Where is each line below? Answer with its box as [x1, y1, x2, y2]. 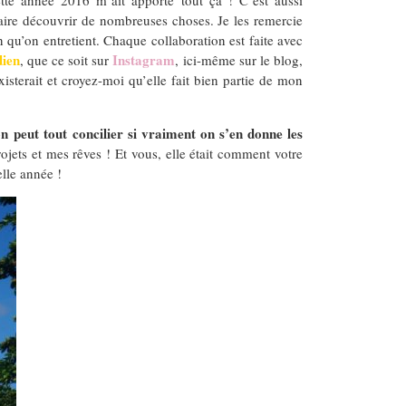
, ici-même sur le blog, [175, 50, 304, 69]
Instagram [112, 49, 176, 70]
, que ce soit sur [19, 50, 113, 69]
